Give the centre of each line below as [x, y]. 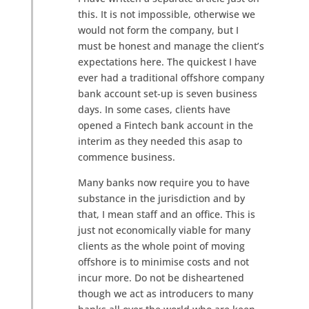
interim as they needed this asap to [160, 141]
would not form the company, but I [158, 30]
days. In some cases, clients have [154, 109]
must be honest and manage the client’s [171, 46]
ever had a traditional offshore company [171, 78]
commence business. [126, 157]
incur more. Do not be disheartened [161, 278]
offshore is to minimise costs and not [163, 262]
